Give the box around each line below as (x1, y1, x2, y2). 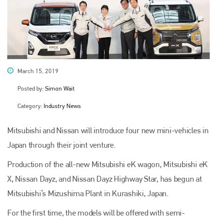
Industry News (44, 102, 81, 109)
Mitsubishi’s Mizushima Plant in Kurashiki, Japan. (7, 188, 169, 198)
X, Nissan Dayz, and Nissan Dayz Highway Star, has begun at (7, 173, 202, 184)
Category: (17, 102, 44, 109)
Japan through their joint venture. (7, 139, 116, 150)
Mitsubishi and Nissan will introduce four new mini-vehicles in (7, 125, 209, 135)
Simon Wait (45, 84, 75, 92)
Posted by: (17, 84, 45, 92)
